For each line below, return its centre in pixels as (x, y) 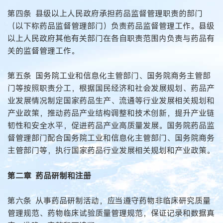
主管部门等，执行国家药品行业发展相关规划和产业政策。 (111, 151)
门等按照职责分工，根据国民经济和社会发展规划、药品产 (111, 88)
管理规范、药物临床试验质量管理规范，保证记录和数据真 (111, 213)
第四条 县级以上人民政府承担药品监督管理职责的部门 (105, 13)
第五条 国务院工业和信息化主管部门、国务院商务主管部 (109, 76)
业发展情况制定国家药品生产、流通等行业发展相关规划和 (111, 101)
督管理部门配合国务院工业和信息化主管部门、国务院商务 (111, 138)
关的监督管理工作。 (43, 51)
